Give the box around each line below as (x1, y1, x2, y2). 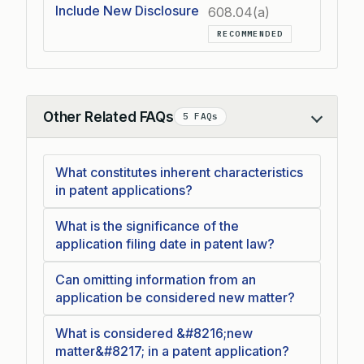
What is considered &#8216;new (55, 325, 253, 341)
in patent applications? (55, 182, 193, 198)
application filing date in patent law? (55, 236, 275, 252)
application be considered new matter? (55, 289, 295, 305)
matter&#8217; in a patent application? (55, 343, 289, 359)
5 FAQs (182, 110, 219, 122)
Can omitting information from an (55, 271, 256, 288)
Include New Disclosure (55, 2, 199, 19)
